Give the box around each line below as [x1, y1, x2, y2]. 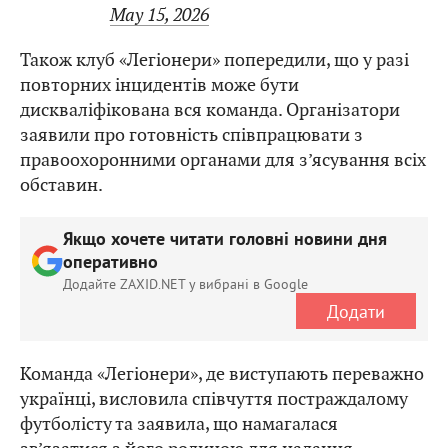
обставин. [20, 173, 103, 197]
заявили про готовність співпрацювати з [20, 123, 363, 147]
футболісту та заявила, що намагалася [20, 412, 338, 436]
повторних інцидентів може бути [20, 73, 299, 97]
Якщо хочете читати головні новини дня [63, 229, 387, 253]
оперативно [63, 252, 158, 276]
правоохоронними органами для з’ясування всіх [20, 148, 426, 172]
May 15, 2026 [110, 3, 209, 27]
